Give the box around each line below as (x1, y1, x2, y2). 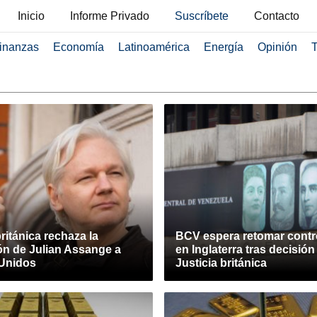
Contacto (254, 10, 299, 22)
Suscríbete (175, 10, 229, 22)
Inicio (18, 10, 45, 22)
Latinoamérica (117, 41, 190, 53)
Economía (52, 41, 104, 53)
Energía (203, 41, 243, 53)
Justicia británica (175, 257, 267, 269)
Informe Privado (70, 10, 149, 22)
